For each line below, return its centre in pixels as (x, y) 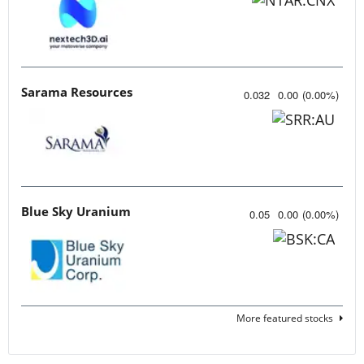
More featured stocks (285, 318)
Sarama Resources (77, 91)
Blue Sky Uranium (76, 211)
